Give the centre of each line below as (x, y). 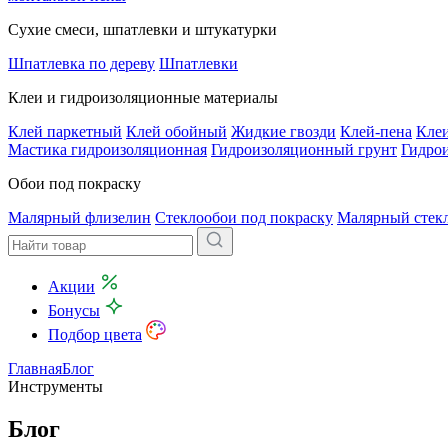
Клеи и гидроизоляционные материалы (143, 97)
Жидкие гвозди (283, 131)
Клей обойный (176, 131)
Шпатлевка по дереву (81, 63)
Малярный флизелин (79, 217)
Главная (35, 368)
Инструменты (55, 386)
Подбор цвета (95, 334)
